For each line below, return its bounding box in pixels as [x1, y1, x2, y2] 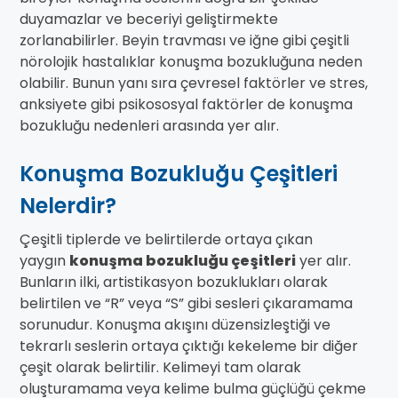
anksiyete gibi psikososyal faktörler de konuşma [20, 94, 353, 115]
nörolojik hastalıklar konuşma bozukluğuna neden [20, 52, 362, 73]
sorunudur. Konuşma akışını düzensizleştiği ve [20, 314, 330, 336]
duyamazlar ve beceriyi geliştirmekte [20, 9, 278, 30]
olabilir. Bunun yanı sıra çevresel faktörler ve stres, [20, 73, 368, 94]
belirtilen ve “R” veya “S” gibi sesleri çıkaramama [20, 293, 353, 314]
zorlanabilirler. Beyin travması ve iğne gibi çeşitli [20, 30, 349, 52]
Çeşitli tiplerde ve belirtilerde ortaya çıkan [20, 229, 313, 251]
